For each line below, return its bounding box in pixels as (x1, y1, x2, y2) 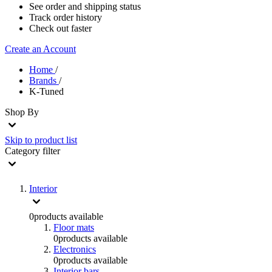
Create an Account (5, 44, 76, 54)
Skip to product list (5, 135, 77, 145)
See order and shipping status (29, 1, 141, 12)
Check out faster (29, 23, 92, 33)
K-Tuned (29, 86, 64, 97)
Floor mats (53, 222, 94, 233)
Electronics (53, 244, 96, 254)
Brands (29, 75, 59, 86)
